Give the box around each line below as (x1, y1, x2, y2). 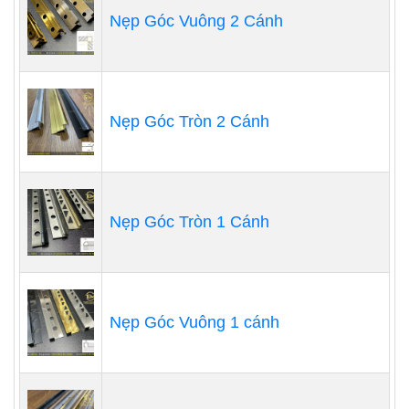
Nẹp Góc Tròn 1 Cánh (110, 212, 269, 231)
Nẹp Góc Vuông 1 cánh (110, 312, 279, 331)
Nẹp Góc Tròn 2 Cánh (110, 111, 269, 131)
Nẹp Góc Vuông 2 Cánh (110, 11, 283, 30)
